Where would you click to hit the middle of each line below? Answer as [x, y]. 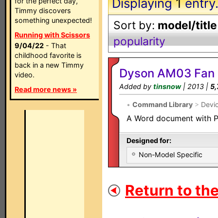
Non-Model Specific [171, 154]
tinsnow [167, 86]
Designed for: [149, 140]
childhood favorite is [48, 55]
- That [55, 45]
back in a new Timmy [49, 65]
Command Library [163, 104]
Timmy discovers [43, 10]
